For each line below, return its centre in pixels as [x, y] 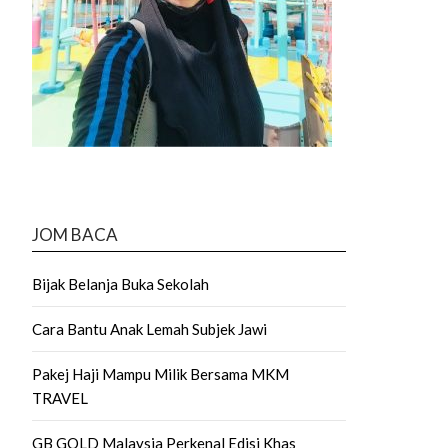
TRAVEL [60, 397]
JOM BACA [75, 234]
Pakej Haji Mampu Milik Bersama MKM [160, 373]
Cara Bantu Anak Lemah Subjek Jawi [149, 328]
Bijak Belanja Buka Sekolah [120, 283]
